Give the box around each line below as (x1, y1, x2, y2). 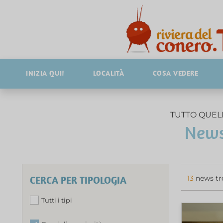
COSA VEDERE (152, 68, 199, 78)
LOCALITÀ (93, 68, 124, 78)
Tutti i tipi (41, 196, 72, 204)
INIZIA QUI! (26, 68, 65, 78)
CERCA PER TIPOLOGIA (30, 173, 126, 186)
